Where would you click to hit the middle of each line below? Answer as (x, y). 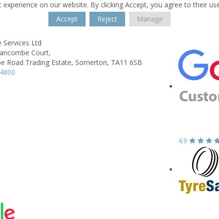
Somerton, (92, 62)
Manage (150, 19)
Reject (107, 19)
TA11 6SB (127, 62)
